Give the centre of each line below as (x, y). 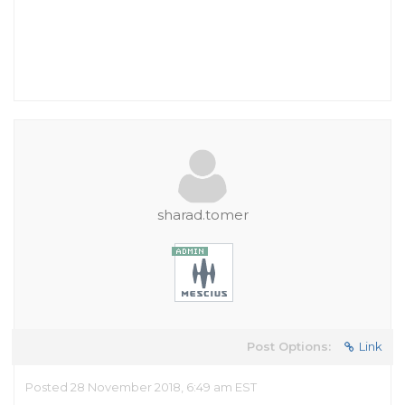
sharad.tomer (202, 215)
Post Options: (289, 346)
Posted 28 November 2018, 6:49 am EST (141, 387)
